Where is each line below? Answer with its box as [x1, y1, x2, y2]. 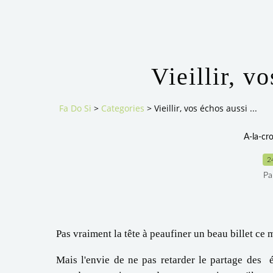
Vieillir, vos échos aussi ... [154, 102, 257, 115]
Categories [101, 102, 144, 115]
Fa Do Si [59, 102, 91, 115]
